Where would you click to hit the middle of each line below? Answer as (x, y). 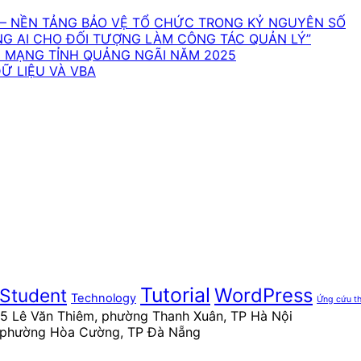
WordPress (263, 295)
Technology (104, 298)
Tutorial (175, 295)
